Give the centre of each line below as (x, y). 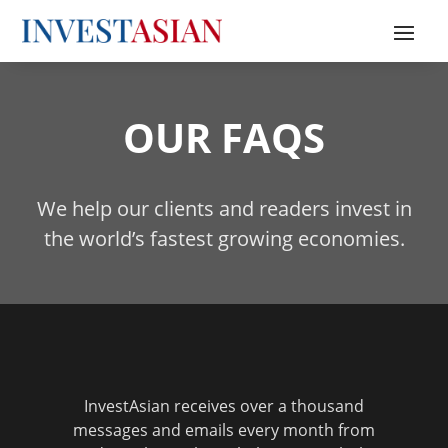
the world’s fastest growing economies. (224, 238)
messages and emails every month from (223, 430)
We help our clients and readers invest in (224, 208)
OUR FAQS (224, 137)
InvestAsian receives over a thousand (223, 406)
